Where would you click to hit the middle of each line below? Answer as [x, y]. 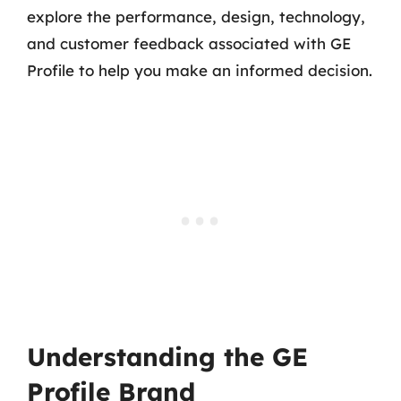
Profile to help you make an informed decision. [200, 70]
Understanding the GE [167, 357]
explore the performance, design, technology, [196, 16]
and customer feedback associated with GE [189, 43]
